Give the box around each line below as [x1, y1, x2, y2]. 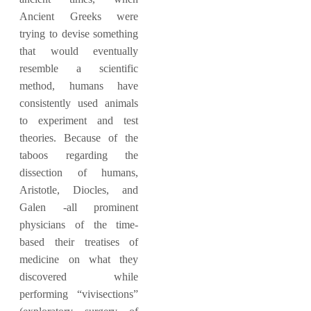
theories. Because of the [19, 131, 139, 144]
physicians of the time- [19, 218, 139, 230]
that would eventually [19, 44, 139, 57]
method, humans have [19, 79, 139, 92]
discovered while [19, 270, 139, 283]
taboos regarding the [19, 149, 139, 161]
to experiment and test [19, 114, 139, 126]
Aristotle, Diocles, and [19, 183, 139, 196]
